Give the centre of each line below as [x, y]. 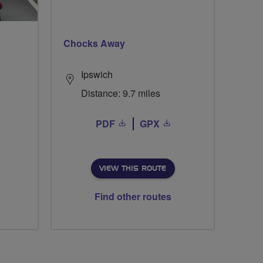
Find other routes [133, 196]
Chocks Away [94, 43]
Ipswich [97, 74]
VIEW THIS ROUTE [132, 168]
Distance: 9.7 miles [121, 93]
